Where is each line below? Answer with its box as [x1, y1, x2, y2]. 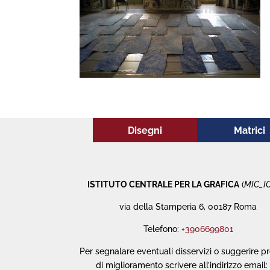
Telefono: [143, 224, 181, 234]
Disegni [128, 124, 162, 136]
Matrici [233, 124, 265, 136]
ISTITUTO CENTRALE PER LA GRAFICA [87, 180, 239, 190]
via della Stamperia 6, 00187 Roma [119, 202, 257, 212]
